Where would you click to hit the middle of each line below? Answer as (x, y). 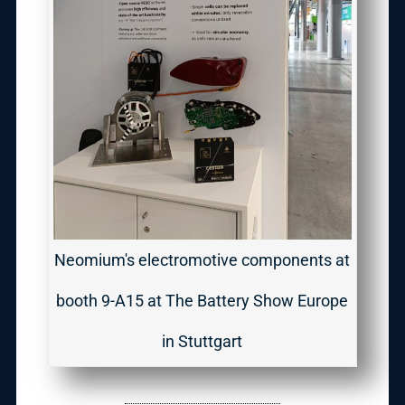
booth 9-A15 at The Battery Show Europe (202, 300)
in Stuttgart (202, 341)
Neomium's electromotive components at (202, 259)
